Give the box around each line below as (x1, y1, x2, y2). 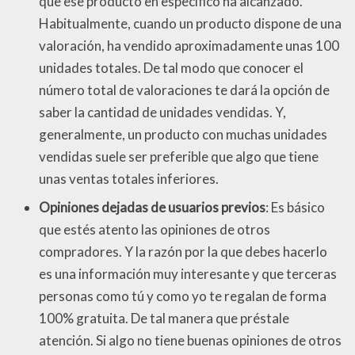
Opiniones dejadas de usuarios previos (39, 199, 265, 216)
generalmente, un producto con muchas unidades (39, 125, 327, 143)
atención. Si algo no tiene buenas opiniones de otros (39, 332, 342, 349)
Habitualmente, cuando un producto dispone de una (39, 14, 342, 32)
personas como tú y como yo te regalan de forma (39, 288, 326, 305)
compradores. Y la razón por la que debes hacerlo (39, 243, 327, 261)
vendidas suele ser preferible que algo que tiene (39, 147, 319, 165)
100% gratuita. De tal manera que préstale (39, 310, 289, 327)
